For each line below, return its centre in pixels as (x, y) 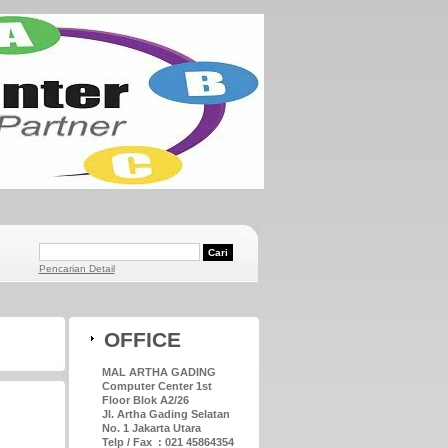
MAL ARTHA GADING (158, 372)
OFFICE (142, 339)
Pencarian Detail (76, 268)
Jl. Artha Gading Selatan (165, 414)
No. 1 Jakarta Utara (151, 428)
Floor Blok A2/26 (145, 400)
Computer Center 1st (156, 386)
